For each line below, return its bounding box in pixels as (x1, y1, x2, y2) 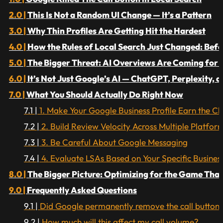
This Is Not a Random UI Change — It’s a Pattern (27, 9, 212, 20)
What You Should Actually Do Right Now (26, 89, 183, 100)
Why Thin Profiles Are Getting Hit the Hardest (27, 25, 206, 36)
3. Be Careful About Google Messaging (41, 137, 188, 148)
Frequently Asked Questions (27, 185, 137, 196)
